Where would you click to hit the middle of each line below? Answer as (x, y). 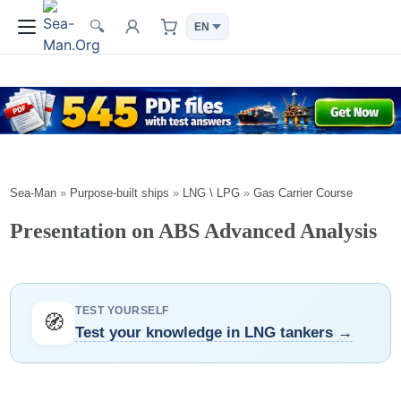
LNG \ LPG (212, 193)
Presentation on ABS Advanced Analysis (194, 231)
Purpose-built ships (120, 193)
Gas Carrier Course (303, 193)
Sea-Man (34, 193)
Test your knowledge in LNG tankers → (214, 332)
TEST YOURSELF (122, 311)
